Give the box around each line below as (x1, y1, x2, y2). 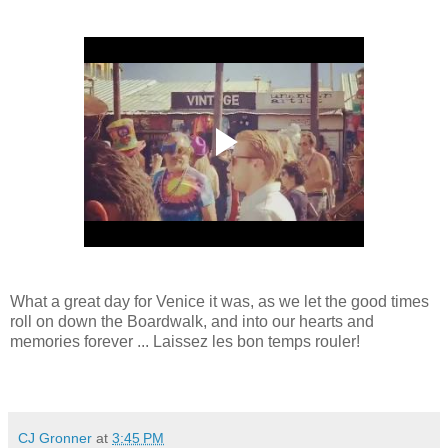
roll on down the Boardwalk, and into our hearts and (10, 313, 374, 331)
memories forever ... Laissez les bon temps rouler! (10, 333, 360, 351)
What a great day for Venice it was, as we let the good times (10, 293, 429, 311)
